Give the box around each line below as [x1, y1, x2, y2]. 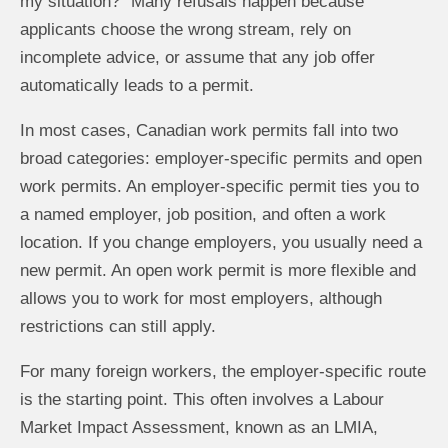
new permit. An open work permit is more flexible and [20, 261, 416, 280]
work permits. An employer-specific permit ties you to [20, 177, 419, 196]
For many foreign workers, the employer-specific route [20, 362, 426, 381]
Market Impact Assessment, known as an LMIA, [20, 418, 378, 437]
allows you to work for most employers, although [20, 289, 382, 308]
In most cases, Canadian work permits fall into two [20, 121, 398, 140]
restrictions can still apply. [20, 317, 216, 336]
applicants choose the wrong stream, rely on [20, 20, 351, 39]
